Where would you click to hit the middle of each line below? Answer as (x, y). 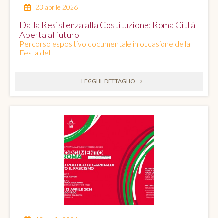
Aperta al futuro (49, 35)
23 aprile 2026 (57, 7)
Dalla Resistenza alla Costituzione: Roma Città (107, 25)
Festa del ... (38, 53)
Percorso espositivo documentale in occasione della (105, 44)
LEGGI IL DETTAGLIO (108, 81)
